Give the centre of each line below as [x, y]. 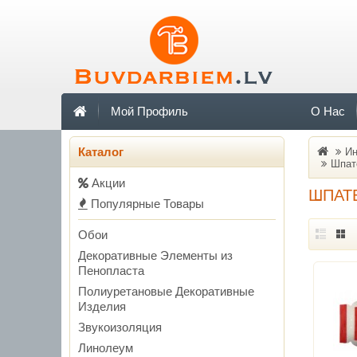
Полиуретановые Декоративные [166, 291]
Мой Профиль [149, 111]
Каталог [101, 152]
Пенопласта [111, 271]
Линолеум [106, 348]
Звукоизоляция [120, 327]
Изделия [102, 306]
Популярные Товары [146, 204]
